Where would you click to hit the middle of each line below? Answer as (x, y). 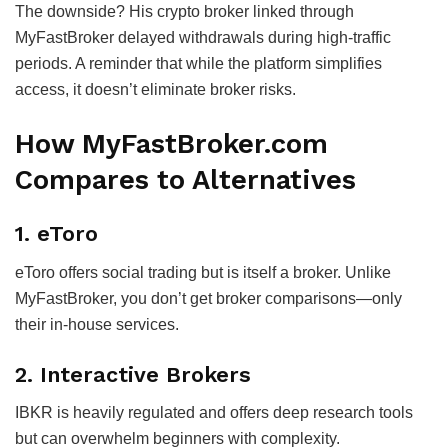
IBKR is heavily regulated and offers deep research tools (214, 413)
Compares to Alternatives (185, 179)
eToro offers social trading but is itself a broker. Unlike (203, 272)
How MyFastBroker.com (171, 143)
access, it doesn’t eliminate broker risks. (155, 89)
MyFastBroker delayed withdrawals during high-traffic (203, 37)
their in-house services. (97, 324)
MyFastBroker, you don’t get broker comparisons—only (208, 298)
